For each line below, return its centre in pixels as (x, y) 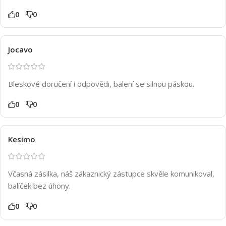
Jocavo (20, 49)
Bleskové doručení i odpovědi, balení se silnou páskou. (101, 83)
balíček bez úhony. (39, 185)
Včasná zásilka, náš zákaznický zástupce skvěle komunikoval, (111, 173)
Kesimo (22, 139)
